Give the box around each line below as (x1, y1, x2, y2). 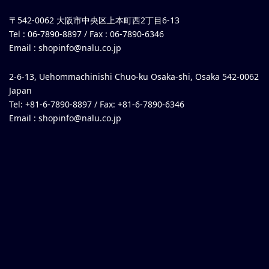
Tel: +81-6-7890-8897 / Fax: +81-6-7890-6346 (9, 98, 184, 110)
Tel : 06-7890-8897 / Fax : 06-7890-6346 (9, 28, 164, 40)
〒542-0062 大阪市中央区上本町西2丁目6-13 (9, 14, 180, 26)
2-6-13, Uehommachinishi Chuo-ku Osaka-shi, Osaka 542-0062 (9, 70, 259, 82)
